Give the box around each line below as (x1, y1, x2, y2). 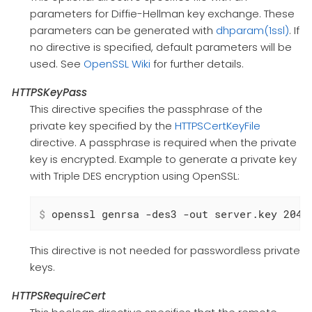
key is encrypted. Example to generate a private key (29, 152, 297, 167)
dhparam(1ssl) (215, 23, 289, 38)
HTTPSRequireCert (12, 288, 106, 303)
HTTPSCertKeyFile (174, 118, 260, 134)
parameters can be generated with (29, 23, 216, 38)
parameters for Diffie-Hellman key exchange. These (29, 6, 295, 22)
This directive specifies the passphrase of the (29, 102, 263, 117)
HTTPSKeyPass (12, 85, 87, 100)
